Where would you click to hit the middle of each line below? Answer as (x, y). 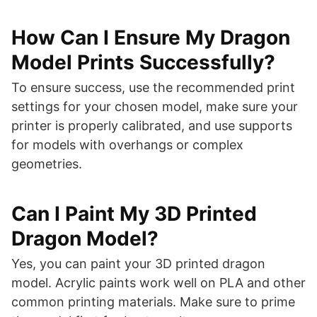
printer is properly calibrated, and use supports (152, 126)
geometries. (47, 164)
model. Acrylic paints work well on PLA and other (158, 283)
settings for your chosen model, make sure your (155, 106)
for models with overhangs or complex (127, 145)
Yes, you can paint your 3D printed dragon (138, 264)
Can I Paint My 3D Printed (134, 214)
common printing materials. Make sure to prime (153, 302)
